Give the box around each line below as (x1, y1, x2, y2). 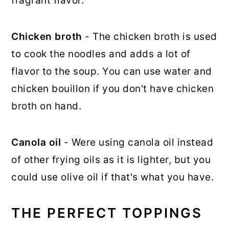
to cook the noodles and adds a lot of (11, 48, 191, 60)
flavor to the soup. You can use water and (11, 65, 212, 77)
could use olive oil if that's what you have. (11, 171, 214, 183)
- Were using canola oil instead (63, 136, 214, 148)
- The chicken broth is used (82, 30, 217, 42)
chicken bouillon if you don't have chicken (11, 82, 214, 95)
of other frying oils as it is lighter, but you (11, 153, 211, 166)
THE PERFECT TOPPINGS (11, 204, 203, 221)
